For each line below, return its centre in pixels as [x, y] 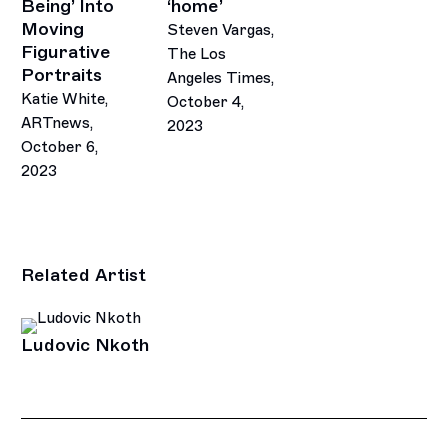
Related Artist [84, 274]
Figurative [66, 51]
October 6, [60, 146]
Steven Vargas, [220, 29]
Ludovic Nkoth [85, 344]
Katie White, [65, 98]
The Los [196, 53]
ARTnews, [57, 122]
